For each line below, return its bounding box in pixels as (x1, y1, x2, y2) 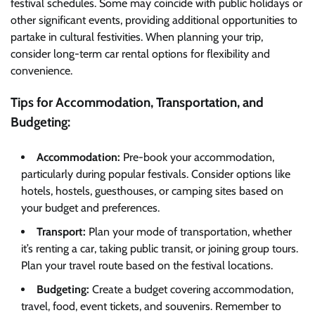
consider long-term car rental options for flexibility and (11, 47, 270, 61)
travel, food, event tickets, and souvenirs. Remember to (21, 299, 281, 313)
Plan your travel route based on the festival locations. (21, 258, 273, 272)
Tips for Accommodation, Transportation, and (11, 94, 264, 110)
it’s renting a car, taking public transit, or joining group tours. (21, 241, 298, 255)
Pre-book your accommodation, (120, 150, 274, 164)
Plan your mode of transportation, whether (86, 224, 292, 238)
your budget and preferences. (21, 200, 160, 214)
